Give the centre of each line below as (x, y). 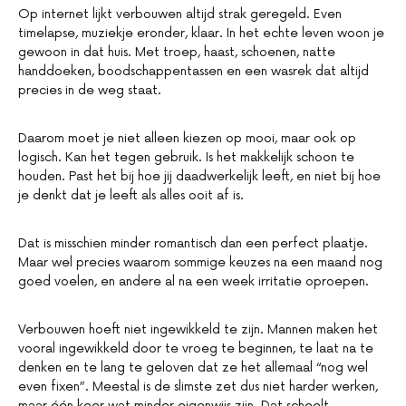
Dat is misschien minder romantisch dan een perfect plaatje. (193, 244)
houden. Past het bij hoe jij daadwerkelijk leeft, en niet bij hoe (199, 177)
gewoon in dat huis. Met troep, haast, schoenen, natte (177, 53)
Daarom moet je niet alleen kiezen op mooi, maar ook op (187, 139)
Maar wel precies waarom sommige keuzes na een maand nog (200, 263)
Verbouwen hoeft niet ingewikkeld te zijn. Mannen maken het (198, 330)
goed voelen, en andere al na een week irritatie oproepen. (193, 282)
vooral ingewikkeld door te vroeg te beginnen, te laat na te (196, 349)
